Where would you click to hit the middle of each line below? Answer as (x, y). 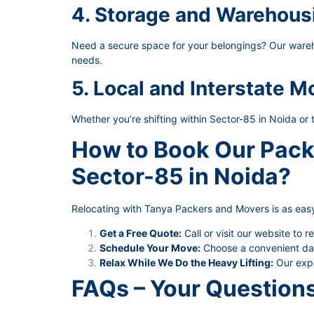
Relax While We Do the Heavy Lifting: (186, 263)
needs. (87, 60)
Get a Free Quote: (141, 233)
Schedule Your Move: (150, 248)
